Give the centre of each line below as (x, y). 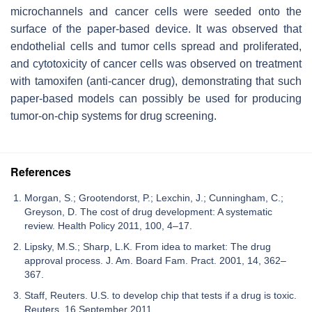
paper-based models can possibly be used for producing (156, 98)
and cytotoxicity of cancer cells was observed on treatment (156, 63)
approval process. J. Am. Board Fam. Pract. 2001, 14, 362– (155, 260)
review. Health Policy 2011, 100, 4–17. (108, 225)
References (41, 171)
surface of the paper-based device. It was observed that (156, 29)
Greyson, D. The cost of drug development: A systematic (148, 211)
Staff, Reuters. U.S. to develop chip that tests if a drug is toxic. (161, 295)
